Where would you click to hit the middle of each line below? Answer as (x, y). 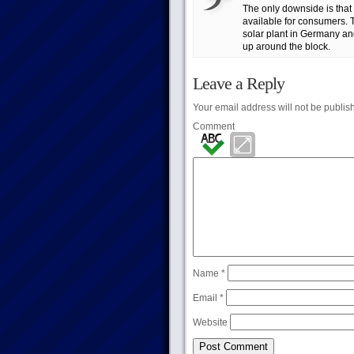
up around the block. (286, 47)
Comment (213, 126)
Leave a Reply (238, 83)
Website (210, 322)
